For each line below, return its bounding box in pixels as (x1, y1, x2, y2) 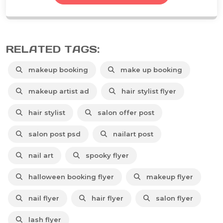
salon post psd (24, 129, 81, 138)
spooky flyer (82, 151, 129, 159)
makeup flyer (142, 172, 193, 181)
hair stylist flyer (117, 87, 176, 95)
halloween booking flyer (24, 172, 114, 181)
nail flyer (24, 194, 59, 202)
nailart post (109, 129, 153, 138)
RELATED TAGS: (6, 42, 100, 56)
